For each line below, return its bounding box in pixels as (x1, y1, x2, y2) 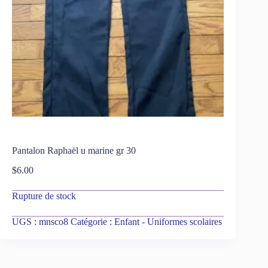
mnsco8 (39, 216, 68, 227)
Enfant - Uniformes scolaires (114, 216, 222, 227)
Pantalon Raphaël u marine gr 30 (12, 145, 138, 156)
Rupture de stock (12, 190, 76, 201)
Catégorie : (71, 216, 114, 227)
